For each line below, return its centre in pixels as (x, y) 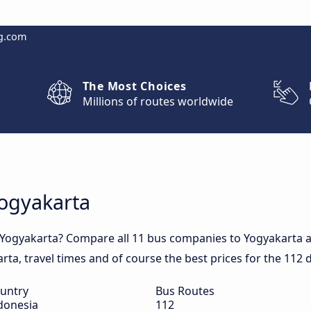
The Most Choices (134, 86)
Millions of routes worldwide (158, 101)
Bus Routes (185, 291)
